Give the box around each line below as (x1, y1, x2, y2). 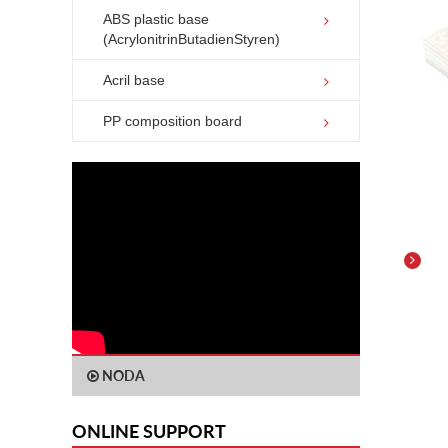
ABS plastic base (103, 11, 209, 27)
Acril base (103, 72, 165, 88)
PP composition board (103, 113, 242, 129)
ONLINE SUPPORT (72, 420, 226, 442)
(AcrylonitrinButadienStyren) (103, 31, 280, 47)
